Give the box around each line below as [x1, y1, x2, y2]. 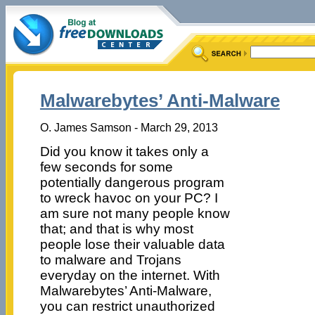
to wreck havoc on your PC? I [39, 190, 218, 205]
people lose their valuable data [39, 236, 225, 252]
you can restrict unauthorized [39, 298, 215, 314]
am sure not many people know [39, 205, 230, 221]
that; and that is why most [39, 221, 193, 236]
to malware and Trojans [39, 252, 181, 267]
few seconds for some [39, 159, 173, 174]
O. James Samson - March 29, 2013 [39, 120, 218, 134]
